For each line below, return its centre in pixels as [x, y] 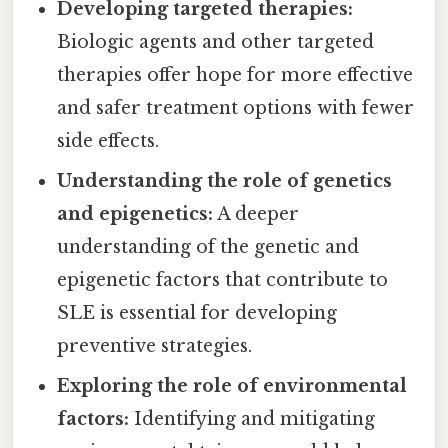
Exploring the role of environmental [232, 386]
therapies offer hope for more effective [235, 75]
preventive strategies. [155, 346]
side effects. [108, 141]
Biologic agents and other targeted [216, 42]
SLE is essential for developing [197, 313]
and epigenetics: [135, 214]
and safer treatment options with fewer [236, 108]
